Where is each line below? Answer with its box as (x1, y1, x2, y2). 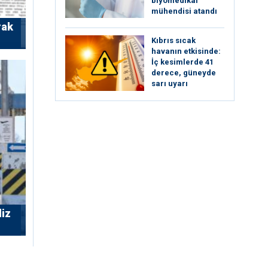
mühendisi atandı (151, 6, 217, 16)
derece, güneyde (151, 68, 216, 78)
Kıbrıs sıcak (151, 36, 196, 45)
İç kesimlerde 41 (151, 57, 214, 67)
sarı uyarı (151, 79, 188, 89)
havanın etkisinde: (151, 47, 221, 56)
